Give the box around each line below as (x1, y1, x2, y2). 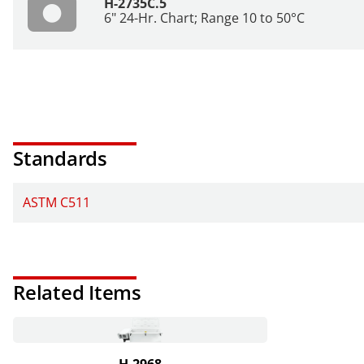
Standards (13, 145, 107, 171)
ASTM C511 (23, 193, 90, 211)
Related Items (13, 279, 141, 305)
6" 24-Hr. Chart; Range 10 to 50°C (104, 9, 305, 27)
